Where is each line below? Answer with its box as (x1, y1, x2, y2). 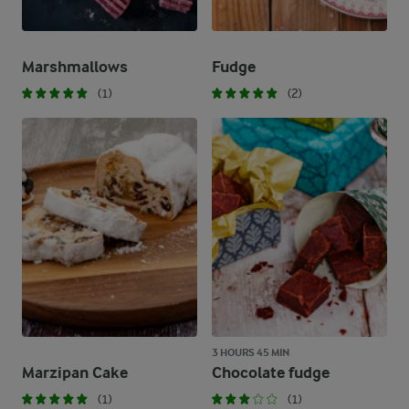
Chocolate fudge (212, 363, 330, 383)
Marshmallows (22, 58, 128, 77)
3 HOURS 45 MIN (212, 346, 289, 359)
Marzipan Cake (22, 363, 128, 383)
